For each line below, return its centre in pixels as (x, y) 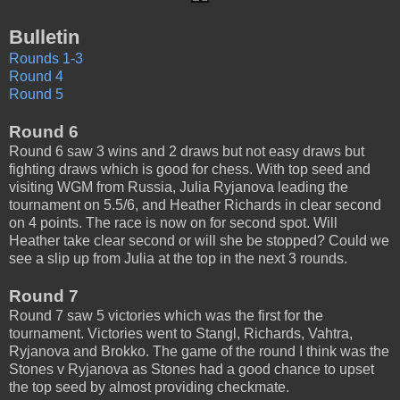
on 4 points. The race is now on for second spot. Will (173, 223)
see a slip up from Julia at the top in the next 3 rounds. (178, 259)
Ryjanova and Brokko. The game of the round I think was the (199, 352)
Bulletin (44, 37)
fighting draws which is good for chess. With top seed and (190, 170)
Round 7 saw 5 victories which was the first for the (166, 316)
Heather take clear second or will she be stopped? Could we (199, 241)
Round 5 (36, 95)
